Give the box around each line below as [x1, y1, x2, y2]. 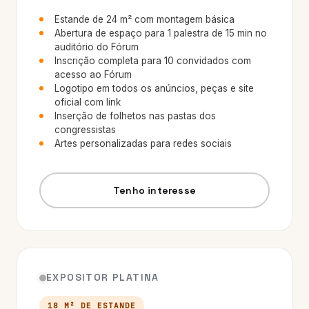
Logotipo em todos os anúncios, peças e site [54, 83, 254, 94]
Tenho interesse [113, 183, 196, 197]
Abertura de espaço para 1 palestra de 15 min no [54, 28, 267, 39]
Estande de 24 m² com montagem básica [54, 14, 235, 25]
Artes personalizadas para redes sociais [54, 138, 232, 149]
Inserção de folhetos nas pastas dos [54, 110, 216, 121]
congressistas [54, 124, 116, 135]
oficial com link [54, 97, 121, 108]
